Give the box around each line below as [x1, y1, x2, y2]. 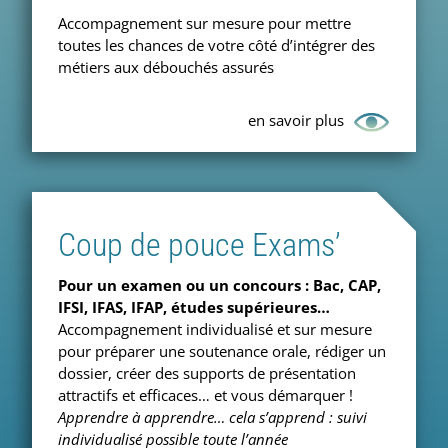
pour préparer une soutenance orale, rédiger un [58, 341, 386, 362]
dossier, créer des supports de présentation [58, 363, 356, 384]
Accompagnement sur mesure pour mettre [58, 12, 351, 33]
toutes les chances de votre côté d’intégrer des [58, 34, 375, 55]
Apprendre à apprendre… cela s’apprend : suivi [58, 407, 367, 428]
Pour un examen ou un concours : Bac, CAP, [58, 275, 381, 296]
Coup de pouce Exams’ [58, 226, 341, 265]
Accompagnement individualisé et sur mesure [58, 319, 372, 340]
